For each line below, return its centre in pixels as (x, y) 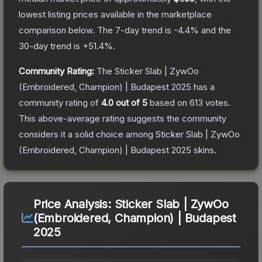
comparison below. (57, 30)
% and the (211, 30)
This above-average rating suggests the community (123, 118)
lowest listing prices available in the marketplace (115, 14)
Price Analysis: (74, 204)
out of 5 (130, 102)
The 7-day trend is (135, 30)
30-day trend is (51, 46)
